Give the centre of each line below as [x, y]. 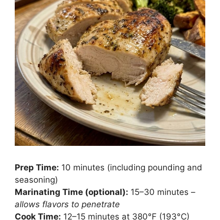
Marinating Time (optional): [71, 192]
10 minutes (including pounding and [131, 168]
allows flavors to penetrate [67, 205]
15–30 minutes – [162, 192]
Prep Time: [37, 168]
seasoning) [36, 180]
